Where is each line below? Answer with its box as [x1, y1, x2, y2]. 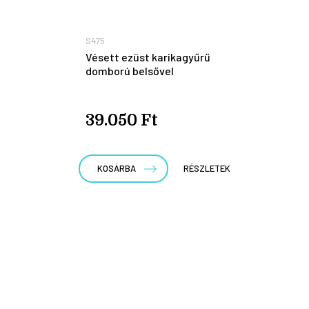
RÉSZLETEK [183, 162, 230, 174]
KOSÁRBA [97, 162, 136, 174]
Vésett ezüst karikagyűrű [86, 50, 210, 63]
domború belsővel [86, 63, 174, 77]
